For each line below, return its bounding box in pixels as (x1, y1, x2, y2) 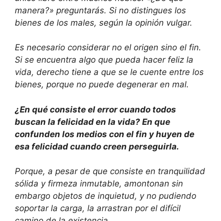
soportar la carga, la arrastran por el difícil (15, 203, 181, 213)
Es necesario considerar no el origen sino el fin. (15, 42, 201, 52)
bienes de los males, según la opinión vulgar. (15, 17, 195, 28)
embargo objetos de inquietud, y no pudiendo (15, 191, 196, 201)
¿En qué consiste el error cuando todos (15, 104, 176, 114)
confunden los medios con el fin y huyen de (15, 129, 194, 139)
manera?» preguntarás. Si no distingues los (15, 5, 186, 15)
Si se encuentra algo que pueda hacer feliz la (15, 55, 193, 65)
